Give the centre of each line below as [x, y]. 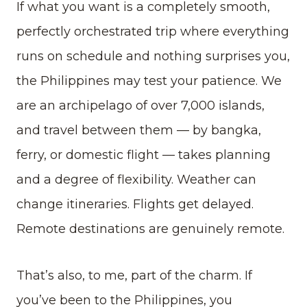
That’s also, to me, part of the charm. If [134, 275]
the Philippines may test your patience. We [149, 81]
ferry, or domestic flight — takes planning [144, 155]
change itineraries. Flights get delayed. [135, 204]
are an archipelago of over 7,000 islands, [140, 105]
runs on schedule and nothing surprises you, [153, 56]
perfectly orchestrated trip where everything [153, 31]
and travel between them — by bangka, [139, 130]
